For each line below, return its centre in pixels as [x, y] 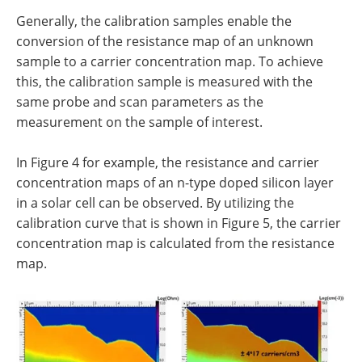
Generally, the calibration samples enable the [154, 21]
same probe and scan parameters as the [140, 102]
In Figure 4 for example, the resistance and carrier [168, 163]
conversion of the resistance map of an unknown [165, 42]
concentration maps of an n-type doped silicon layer [175, 183]
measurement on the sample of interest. [139, 122]
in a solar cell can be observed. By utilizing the [155, 203]
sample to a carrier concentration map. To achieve [170, 62]
